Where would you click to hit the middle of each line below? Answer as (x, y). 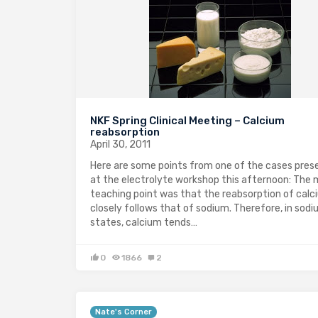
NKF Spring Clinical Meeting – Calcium (187, 121)
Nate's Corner (124, 312)
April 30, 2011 (120, 144)
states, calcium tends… (144, 223)
